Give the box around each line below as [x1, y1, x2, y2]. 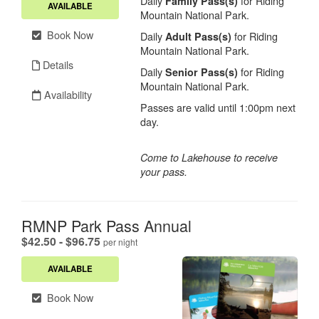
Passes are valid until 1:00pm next [140, 99, 296, 115]
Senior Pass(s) [165, 64, 239, 79]
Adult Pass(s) [165, 28, 232, 43]
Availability [41, 86, 92, 102]
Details [40, 56, 73, 72]
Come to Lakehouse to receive [140, 150, 278, 164]
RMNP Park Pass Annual [21, 214, 192, 236]
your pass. [140, 164, 188, 179]
